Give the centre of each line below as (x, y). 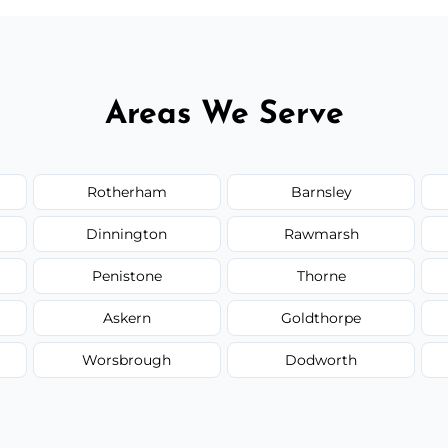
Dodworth (321, 359)
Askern (126, 317)
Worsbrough (127, 359)
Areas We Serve (224, 114)
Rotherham (126, 191)
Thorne (321, 275)
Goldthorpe (321, 317)
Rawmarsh (321, 233)
